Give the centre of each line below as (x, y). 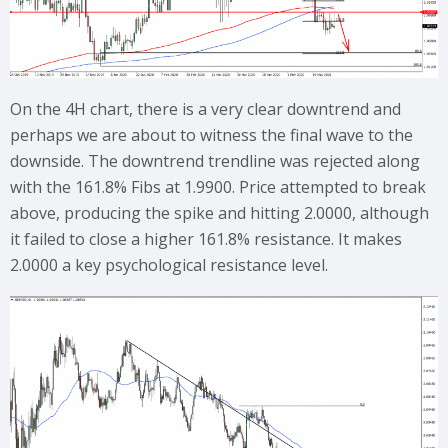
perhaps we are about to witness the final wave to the (211, 134)
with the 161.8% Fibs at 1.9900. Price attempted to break (218, 186)
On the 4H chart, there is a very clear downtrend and (205, 108)
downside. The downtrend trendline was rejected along (215, 160)
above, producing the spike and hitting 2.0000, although (219, 212)
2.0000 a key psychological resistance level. (169, 264)
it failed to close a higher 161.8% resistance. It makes (206, 238)
